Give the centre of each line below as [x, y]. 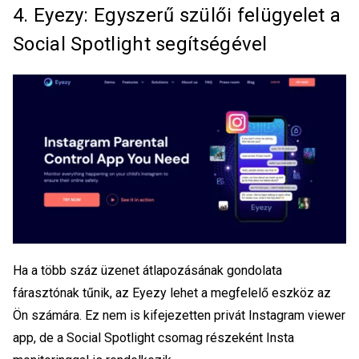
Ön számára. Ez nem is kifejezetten [113, 315]
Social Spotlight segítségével [140, 44]
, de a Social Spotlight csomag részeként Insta [164, 337]
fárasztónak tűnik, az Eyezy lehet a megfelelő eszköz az [172, 292]
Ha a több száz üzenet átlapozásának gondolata [147, 270]
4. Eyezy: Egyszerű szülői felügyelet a [177, 16]
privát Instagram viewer [280, 315]
